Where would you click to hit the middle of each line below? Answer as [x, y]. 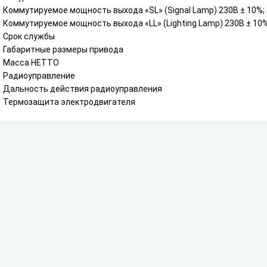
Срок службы [29, 36]
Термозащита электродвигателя [69, 102]
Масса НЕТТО [31, 63]
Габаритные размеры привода [63, 49]
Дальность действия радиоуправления [83, 89]
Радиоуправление [39, 76]
